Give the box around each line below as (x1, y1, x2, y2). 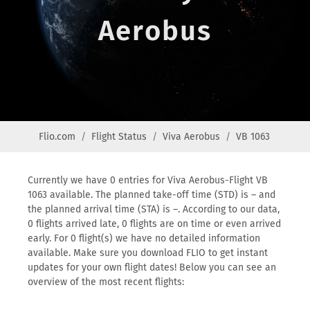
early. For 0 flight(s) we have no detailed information (28, 232, 260, 244)
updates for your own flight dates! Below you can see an (28, 262, 276, 273)
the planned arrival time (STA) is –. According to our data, (28, 203, 280, 215)
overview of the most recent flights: (28, 276, 184, 288)
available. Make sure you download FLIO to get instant (28, 247, 268, 259)
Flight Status (91, 131, 147, 143)
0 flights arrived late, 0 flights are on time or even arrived (28, 218, 281, 230)
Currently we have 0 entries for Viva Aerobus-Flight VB (28, 174, 268, 186)
